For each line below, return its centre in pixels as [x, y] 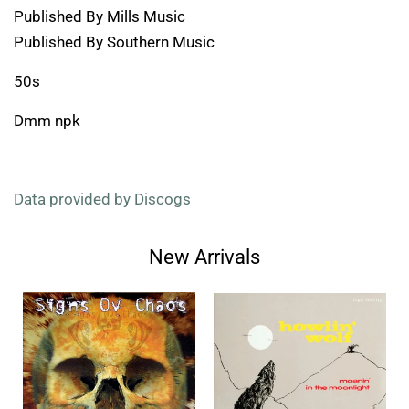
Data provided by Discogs [102, 199]
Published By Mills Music [100, 16]
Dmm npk [47, 120]
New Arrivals [204, 257]
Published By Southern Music [114, 42]
